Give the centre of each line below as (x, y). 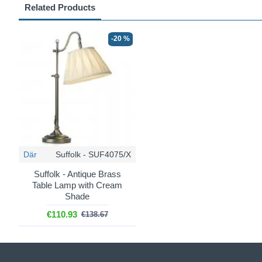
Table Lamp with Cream (77, 185)
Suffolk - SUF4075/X (93, 154)
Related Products (60, 7)
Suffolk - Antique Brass (77, 174)
